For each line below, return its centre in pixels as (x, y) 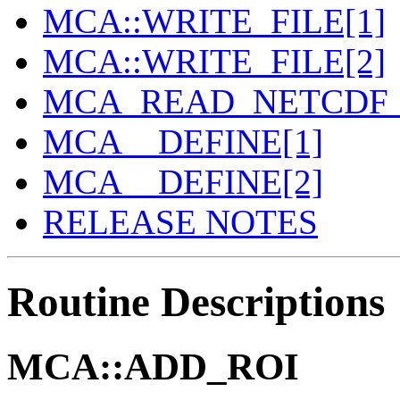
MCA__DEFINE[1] (183, 142)
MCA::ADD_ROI (153, 367)
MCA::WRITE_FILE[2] (214, 62)
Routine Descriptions (196, 301)
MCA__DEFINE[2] (183, 182)
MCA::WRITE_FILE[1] (214, 21)
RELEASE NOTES (180, 222)
